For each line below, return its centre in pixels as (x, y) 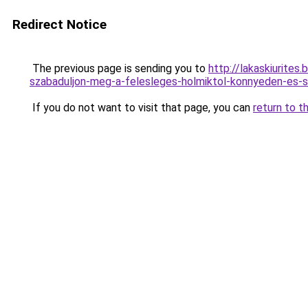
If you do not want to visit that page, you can (141, 108)
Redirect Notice (59, 24)
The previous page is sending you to (119, 68)
